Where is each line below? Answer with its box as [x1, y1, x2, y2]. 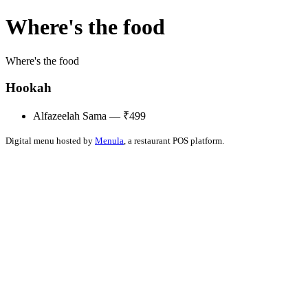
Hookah [5, 80, 52, 95]
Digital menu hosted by [5, 135, 95, 146]
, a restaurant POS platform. [124, 135, 224, 146]
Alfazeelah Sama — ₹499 [33, 110, 146, 122]
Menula [95, 135, 124, 146]
